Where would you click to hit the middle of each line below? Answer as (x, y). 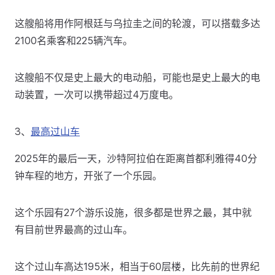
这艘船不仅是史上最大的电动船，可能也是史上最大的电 (137, 77)
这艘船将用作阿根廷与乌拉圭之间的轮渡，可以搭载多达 (137, 23)
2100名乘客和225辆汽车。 (74, 41)
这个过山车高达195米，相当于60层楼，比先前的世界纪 (137, 266)
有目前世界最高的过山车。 (74, 230)
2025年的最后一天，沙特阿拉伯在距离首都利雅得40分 (136, 158)
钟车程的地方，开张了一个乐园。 (88, 176)
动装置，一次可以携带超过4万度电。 (97, 95)
